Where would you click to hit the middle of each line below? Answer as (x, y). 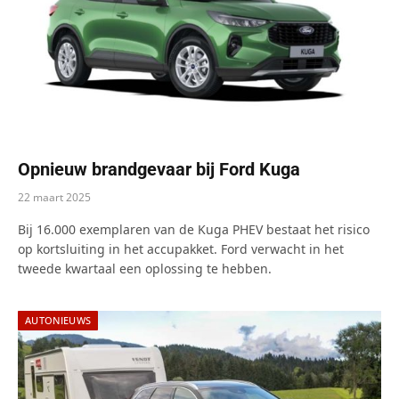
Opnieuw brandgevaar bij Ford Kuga (159, 170)
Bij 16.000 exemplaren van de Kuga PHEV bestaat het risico (194, 230)
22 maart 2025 (54, 198)
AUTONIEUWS (58, 321)
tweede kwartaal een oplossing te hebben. (145, 269)
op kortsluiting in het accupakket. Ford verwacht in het (181, 249)
